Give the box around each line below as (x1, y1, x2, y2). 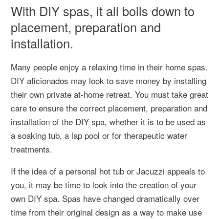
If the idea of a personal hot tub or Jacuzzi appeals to (11, 165, 205, 177)
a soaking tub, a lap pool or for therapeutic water (11, 129, 187, 141)
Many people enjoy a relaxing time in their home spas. (11, 61, 208, 73)
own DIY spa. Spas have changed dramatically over (11, 192, 199, 204)
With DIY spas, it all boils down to (11, 2, 195, 20)
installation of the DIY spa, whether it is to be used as (11, 115, 206, 128)
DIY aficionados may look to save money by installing (11, 74, 206, 87)
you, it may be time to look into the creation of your (11, 178, 197, 191)
